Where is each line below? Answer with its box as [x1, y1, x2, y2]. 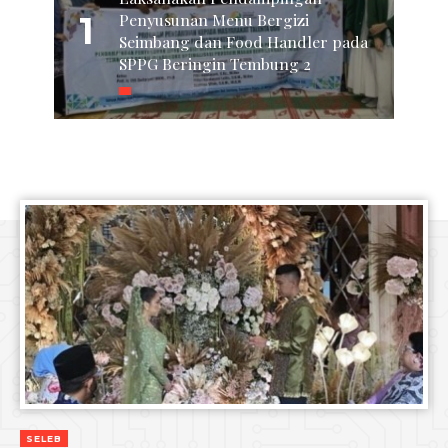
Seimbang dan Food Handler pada [119, 31, 368, 53]
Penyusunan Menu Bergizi [119, 9, 309, 31]
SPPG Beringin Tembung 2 [119, 53, 311, 75]
